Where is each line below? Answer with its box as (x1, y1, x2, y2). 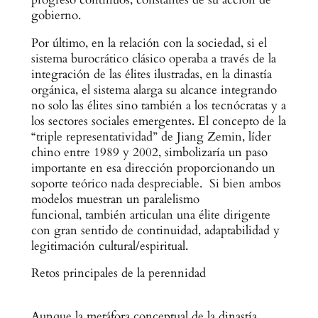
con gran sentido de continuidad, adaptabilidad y (31, 221, 280, 238)
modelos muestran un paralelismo (31, 190, 199, 207)
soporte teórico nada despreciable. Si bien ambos (31, 175, 281, 192)
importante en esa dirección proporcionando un (31, 159, 275, 176)
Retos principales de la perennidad (31, 265, 206, 282)
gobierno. (31, 6, 81, 23)
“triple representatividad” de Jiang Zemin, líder (31, 128, 271, 145)
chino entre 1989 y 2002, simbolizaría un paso (31, 143, 268, 160)
